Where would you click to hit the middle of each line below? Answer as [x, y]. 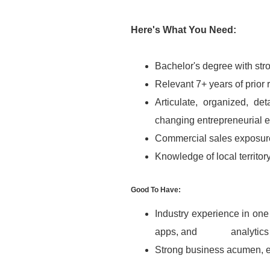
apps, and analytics [212, 232]
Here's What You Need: [184, 30]
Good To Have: [156, 190]
